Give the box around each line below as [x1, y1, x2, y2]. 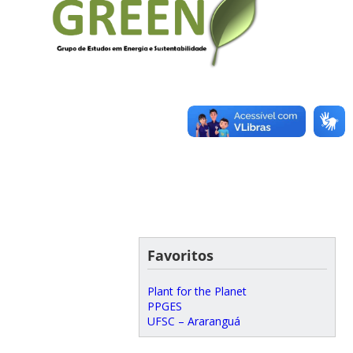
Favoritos [147, 245, 214, 265]
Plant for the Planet [147, 283, 247, 299]
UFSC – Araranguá [147, 313, 240, 329]
